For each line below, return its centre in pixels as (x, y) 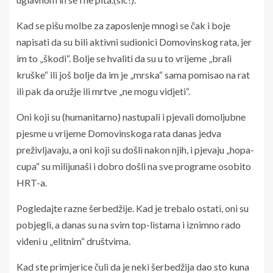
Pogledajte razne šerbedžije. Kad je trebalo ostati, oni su (133, 208)
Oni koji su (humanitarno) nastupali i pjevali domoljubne (131, 116)
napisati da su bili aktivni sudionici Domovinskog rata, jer (134, 41)
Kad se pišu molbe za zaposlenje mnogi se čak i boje (123, 25)
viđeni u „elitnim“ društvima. (73, 241)
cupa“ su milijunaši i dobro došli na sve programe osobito (134, 166)
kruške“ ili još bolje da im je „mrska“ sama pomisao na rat (133, 74)
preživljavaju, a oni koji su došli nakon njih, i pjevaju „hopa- (135, 149)
